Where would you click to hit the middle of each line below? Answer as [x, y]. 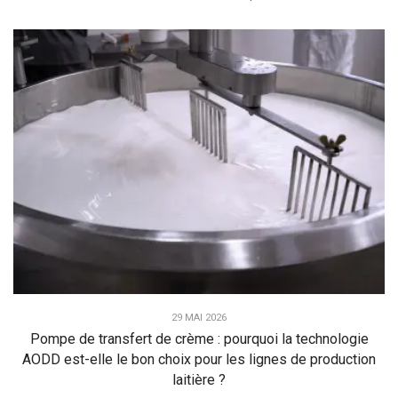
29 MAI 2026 [199, 318]
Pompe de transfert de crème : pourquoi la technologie [199, 339]
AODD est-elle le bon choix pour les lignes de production [199, 360]
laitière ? [199, 380]
